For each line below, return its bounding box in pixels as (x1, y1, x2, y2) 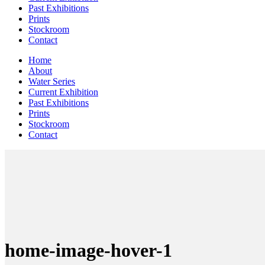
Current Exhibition (28, 87, 98, 98)
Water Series (28, 76, 75, 87)
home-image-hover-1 (5, 239, 172, 261)
